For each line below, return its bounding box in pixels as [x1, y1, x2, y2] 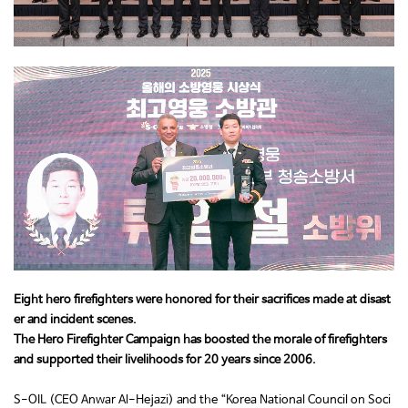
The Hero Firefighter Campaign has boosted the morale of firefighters [14, 333, 387, 348]
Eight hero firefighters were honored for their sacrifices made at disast [14, 293, 391, 308]
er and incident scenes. [14, 313, 137, 328]
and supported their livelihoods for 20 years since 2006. [14, 353, 316, 368]
